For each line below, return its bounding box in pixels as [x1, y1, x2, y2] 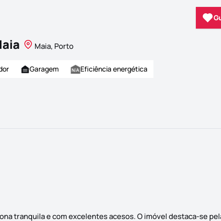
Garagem [30, 64, 59, 74]
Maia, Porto [35, 41, 74, 52]
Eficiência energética [80, 64, 147, 74]
